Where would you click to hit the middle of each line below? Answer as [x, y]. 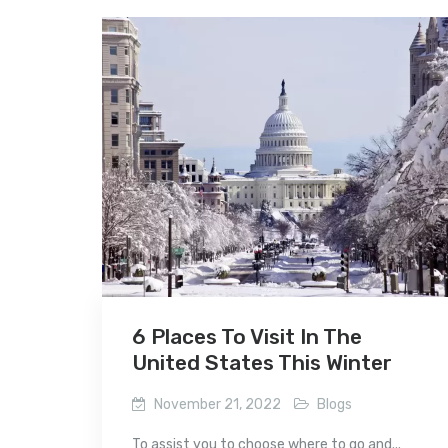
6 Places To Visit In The [247, 336]
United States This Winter [262, 362]
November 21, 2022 [217, 404]
